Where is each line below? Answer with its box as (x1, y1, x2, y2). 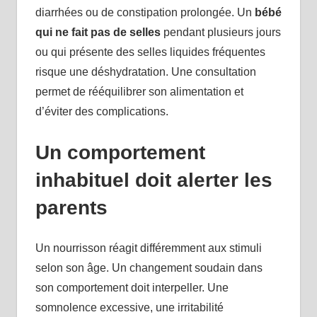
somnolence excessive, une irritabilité (35, 301, 224, 314)
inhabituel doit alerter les (35, 169, 272, 192)
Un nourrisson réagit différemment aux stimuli (35, 242, 262, 255)
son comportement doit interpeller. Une (35, 282, 229, 294)
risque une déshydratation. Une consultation (35, 66, 256, 79)
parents (35, 197, 108, 219)
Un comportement (35, 142, 205, 164)
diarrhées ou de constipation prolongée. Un (35, 6, 255, 19)
